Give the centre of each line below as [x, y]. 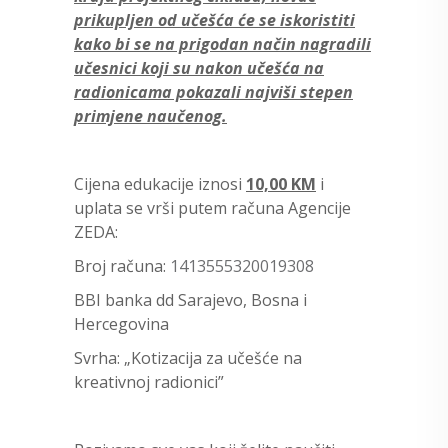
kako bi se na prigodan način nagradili [222, 43]
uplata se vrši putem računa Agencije [212, 207]
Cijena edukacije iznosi [160, 183]
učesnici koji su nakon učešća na [199, 67]
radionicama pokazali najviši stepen [213, 91]
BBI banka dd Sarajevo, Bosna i [190, 299]
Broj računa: [122, 265]
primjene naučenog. [150, 115]
